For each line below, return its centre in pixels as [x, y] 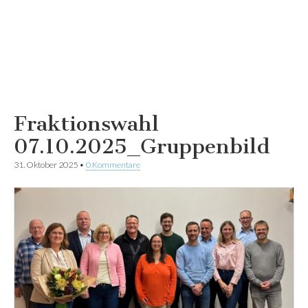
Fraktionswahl [86, 123]
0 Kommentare [113, 164]
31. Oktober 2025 [46, 164]
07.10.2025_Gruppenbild [142, 146]
